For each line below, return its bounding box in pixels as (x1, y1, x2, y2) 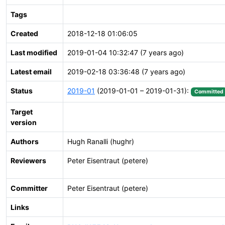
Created (11, 29, 38, 38)
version (11, 118, 37, 127)
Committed (194, 88, 223, 95)
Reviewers (11, 156, 46, 165)
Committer (11, 184, 48, 192)
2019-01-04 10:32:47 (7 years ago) (67, 48, 184, 57)
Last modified (11, 48, 57, 57)
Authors (11, 137, 39, 146)
